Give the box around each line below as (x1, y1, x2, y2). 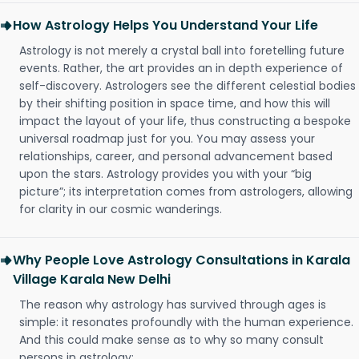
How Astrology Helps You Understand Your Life (13, 16, 318, 34)
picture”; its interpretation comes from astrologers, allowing (19, 184, 353, 200)
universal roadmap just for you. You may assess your (19, 131, 315, 147)
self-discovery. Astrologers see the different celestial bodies (19, 78, 356, 94)
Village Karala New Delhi (13, 270, 171, 288)
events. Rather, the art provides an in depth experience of (19, 60, 343, 76)
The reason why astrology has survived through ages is (19, 296, 326, 313)
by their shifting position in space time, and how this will (19, 95, 330, 111)
